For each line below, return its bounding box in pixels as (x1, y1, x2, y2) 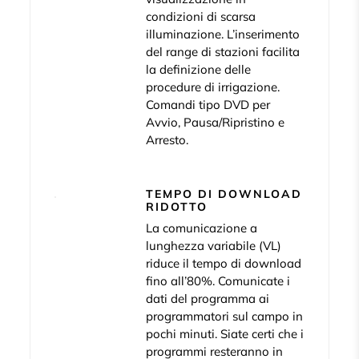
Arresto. (146, 132, 189, 148)
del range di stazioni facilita (146, 44, 301, 60)
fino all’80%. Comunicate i (146, 273, 291, 289)
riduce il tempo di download (146, 256, 302, 272)
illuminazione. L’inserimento (146, 26, 301, 42)
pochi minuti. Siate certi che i (146, 326, 305, 342)
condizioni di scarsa (146, 9, 256, 25)
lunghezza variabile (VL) (146, 238, 282, 254)
